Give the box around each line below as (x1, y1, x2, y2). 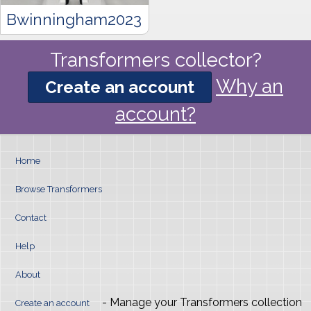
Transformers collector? (49, 48, 262, 72)
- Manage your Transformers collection (99, 295, 302, 309)
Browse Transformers (15, 183, 102, 194)
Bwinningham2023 (6, 10, 142, 28)
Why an (216, 74, 283, 98)
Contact (15, 212, 47, 223)
